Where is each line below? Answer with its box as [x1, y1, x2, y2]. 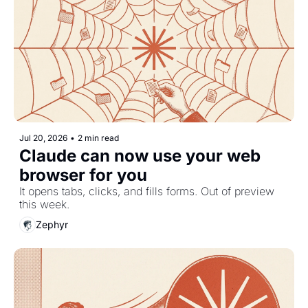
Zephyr [36, 219, 68, 231]
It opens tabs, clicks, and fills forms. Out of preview [19, 184, 274, 198]
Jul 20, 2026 [19, 132, 67, 143]
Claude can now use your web [19, 145, 261, 166]
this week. [19, 197, 69, 211]
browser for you [19, 164, 147, 185]
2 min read [78, 132, 119, 143]
